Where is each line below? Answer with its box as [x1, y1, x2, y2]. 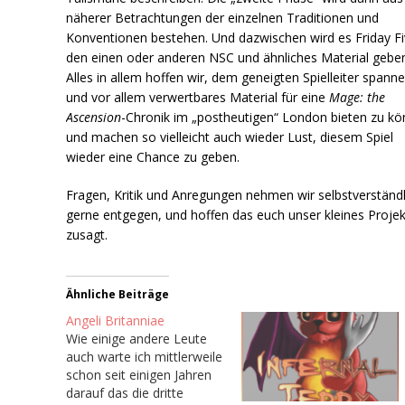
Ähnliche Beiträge [66, 286, 170, 302]
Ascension [66, 108, 122, 126]
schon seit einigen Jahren [66, 365, 212, 383]
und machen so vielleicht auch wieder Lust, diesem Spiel [66, 127, 394, 146]
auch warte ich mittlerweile [66, 347, 223, 365]
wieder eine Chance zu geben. [66, 147, 240, 165]
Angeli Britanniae [66, 311, 165, 329]
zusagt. [66, 225, 108, 243]
